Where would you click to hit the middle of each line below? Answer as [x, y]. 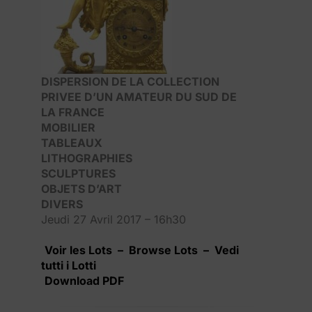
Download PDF [84, 280]
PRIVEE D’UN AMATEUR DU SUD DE [139, 96]
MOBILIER [68, 127]
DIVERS [62, 204]
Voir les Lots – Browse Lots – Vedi [142, 250]
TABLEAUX [72, 142]
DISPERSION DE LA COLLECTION [130, 81]
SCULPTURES [78, 173]
